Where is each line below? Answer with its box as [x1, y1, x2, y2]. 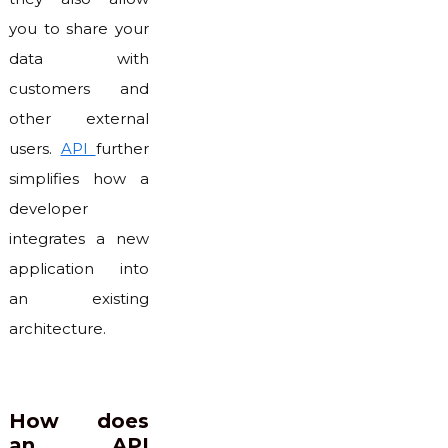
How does [9, 409, 149, 433]
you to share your [9, 19, 149, 38]
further [95, 139, 149, 158]
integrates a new [9, 229, 149, 248]
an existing [9, 289, 149, 308]
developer [9, 199, 89, 218]
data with [9, 49, 149, 68]
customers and [9, 79, 149, 98]
